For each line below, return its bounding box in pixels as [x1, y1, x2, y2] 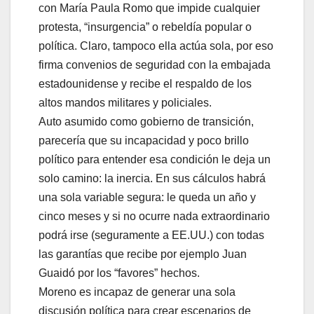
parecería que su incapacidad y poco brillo [39, 134, 249, 146]
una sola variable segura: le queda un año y [39, 191, 256, 203]
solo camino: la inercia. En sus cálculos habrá [39, 172, 266, 184]
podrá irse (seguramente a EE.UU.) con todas [39, 228, 264, 241]
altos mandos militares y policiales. [39, 96, 212, 109]
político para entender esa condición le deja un [39, 153, 271, 165]
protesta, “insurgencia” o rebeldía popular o [39, 20, 252, 33]
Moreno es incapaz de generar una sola [39, 285, 235, 298]
